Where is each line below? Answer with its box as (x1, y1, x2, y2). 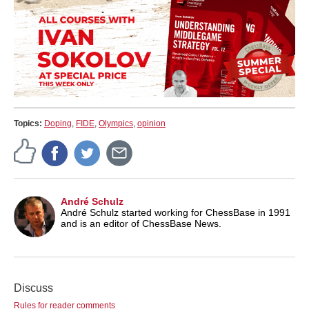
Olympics (99, 118, 133, 128)
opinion (137, 118, 166, 128)
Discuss (14, 281, 53, 294)
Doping (44, 118, 72, 128)
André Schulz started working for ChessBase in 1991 (61, 206, 290, 218)
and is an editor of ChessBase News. (61, 217, 221, 229)
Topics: (14, 118, 44, 128)
